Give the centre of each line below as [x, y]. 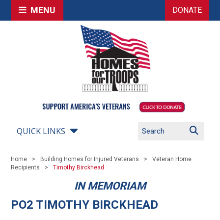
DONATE [187, 10]
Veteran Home [172, 159]
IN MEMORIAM [110, 186]
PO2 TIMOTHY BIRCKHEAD [85, 205]
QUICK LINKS [41, 131]
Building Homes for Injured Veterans [90, 159]
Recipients [26, 167]
